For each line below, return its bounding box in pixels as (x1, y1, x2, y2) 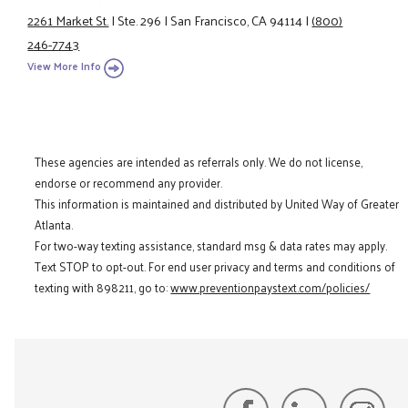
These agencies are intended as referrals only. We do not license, (35, 151, 363, 173)
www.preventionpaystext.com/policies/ (170, 277, 371, 299)
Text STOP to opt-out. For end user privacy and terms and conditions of (35, 256, 396, 278)
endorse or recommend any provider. (35, 172, 223, 194)
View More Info (27, 56, 102, 76)
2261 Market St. (27, 7, 109, 32)
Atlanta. (35, 214, 74, 236)
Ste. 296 (117, 7, 162, 32)
